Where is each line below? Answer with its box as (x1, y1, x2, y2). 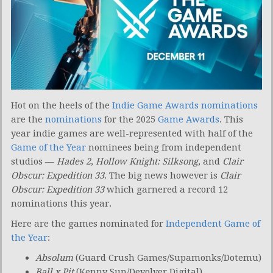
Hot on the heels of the (11, 99, 112, 111)
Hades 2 (57, 155, 91, 167)
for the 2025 (102, 113, 158, 125)
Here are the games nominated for (11, 218, 166, 229)
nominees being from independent (86, 141, 241, 153)
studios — (11, 155, 57, 167)
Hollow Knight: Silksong (96, 155, 198, 167)
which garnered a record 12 (107, 183, 228, 195)
